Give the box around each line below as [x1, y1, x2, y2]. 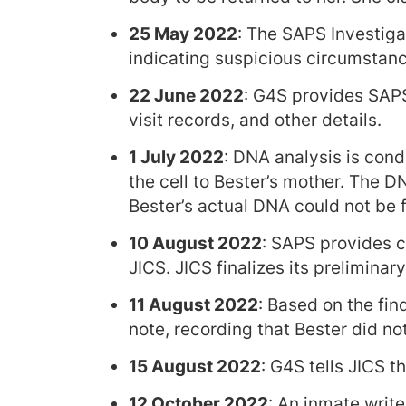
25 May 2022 [129, 24, 237, 44]
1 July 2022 [129, 147, 224, 168]
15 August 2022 [129, 356, 261, 377]
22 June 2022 [129, 85, 244, 106]
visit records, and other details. [129, 110, 382, 130]
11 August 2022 [129, 295, 258, 315]
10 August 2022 [129, 233, 262, 254]
